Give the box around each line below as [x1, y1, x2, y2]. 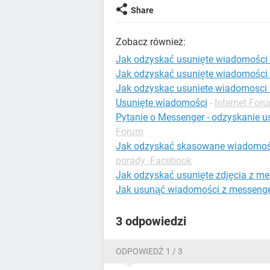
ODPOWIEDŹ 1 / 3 [116, 246, 183, 256]
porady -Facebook [116, 155, 192, 166]
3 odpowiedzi [116, 214, 186, 228]
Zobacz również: [116, 36, 186, 48]
